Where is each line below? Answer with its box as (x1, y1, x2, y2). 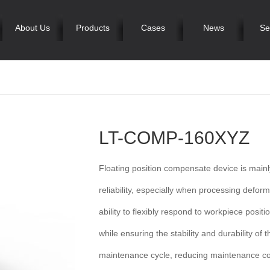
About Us (15, 23, 50, 33)
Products (76, 23, 110, 33)
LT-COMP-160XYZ (99, 128, 250, 148)
